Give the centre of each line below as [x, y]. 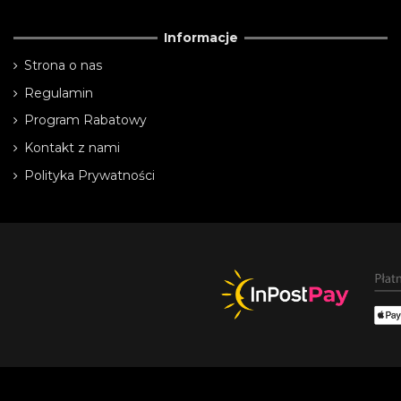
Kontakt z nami [72, 147]
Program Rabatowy [85, 120]
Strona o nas [63, 66]
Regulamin [59, 93]
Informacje [200, 38]
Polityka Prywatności [90, 175]
